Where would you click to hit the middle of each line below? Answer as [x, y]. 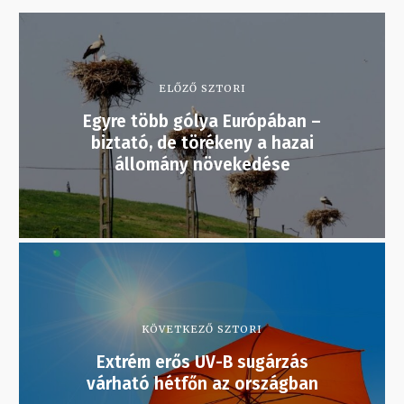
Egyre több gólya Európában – [202, 122]
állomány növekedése [202, 165]
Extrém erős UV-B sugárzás [202, 363]
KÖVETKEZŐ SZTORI [202, 330]
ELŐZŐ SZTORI [202, 89]
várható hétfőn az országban [202, 384]
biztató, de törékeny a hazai [202, 143]
